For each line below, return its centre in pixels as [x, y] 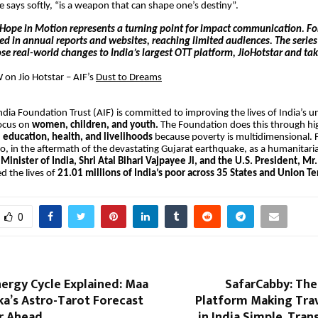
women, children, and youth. [94, 125]
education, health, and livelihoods [78, 137]
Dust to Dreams [129, 77]
